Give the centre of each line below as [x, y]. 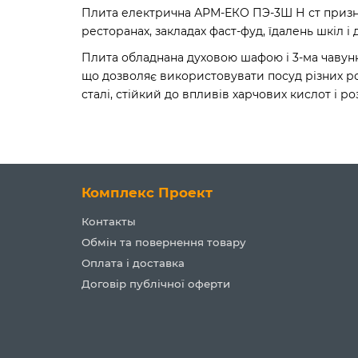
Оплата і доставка [133, 263]
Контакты [109, 221]
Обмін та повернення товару [164, 242]
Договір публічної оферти [156, 284]
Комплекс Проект [147, 193]
